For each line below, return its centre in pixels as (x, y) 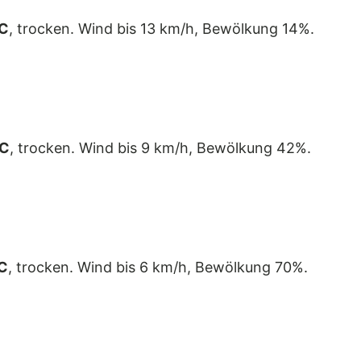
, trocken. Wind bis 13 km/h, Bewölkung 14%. (162, 29)
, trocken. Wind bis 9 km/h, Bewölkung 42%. (160, 148)
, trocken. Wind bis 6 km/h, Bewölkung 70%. (158, 268)
